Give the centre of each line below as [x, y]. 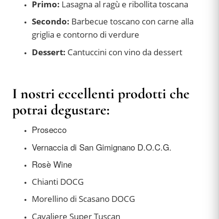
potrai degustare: [61, 110]
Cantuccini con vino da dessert [124, 52]
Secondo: [52, 22]
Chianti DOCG [58, 181]
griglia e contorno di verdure [86, 35]
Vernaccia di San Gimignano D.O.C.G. [102, 147]
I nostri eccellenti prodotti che [101, 94]
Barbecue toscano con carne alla [132, 22]
